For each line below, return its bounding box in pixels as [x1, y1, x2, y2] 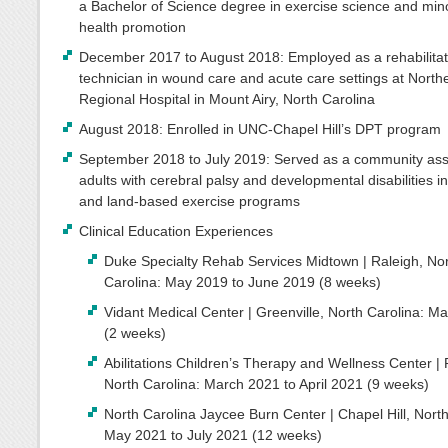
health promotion [79, 18, 187, 35]
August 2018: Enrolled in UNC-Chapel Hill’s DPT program [79, 120, 442, 137]
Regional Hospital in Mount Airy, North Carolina [79, 90, 376, 107]
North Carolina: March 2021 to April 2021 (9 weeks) [103, 376, 429, 393]
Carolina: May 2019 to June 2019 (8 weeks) [103, 274, 381, 291]
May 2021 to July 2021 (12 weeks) [103, 427, 322, 444]
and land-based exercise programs [79, 192, 301, 209]
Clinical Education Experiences [79, 223, 274, 240]
